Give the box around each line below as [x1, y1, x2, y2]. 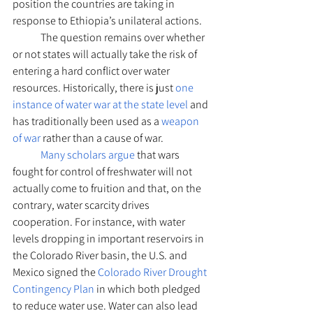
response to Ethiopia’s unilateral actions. [13, 13, 202, 28]
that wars [135, 147, 182, 162]
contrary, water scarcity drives [13, 198, 152, 212]
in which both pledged [94, 282, 203, 296]
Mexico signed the [13, 265, 98, 279]
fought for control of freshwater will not [13, 164, 194, 179]
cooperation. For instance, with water [13, 214, 187, 229]
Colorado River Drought [98, 265, 209, 279]
